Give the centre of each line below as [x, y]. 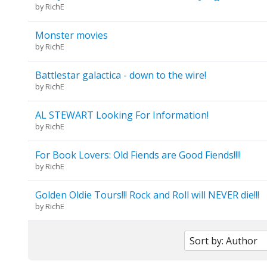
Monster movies [71, 35]
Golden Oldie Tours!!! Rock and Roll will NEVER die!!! [147, 195]
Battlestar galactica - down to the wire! [120, 75]
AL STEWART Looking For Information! [122, 115]
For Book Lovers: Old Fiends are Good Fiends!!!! [138, 155]
